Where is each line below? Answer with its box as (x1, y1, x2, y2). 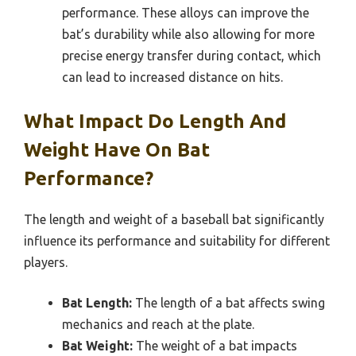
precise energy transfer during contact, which (62, 48, 321, 64)
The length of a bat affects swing (132, 296, 325, 311)
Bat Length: (62, 296, 132, 311)
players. (24, 255, 68, 270)
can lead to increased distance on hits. (62, 70, 283, 85)
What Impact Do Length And (24, 110, 286, 133)
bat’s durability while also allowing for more (62, 27, 315, 42)
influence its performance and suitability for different (24, 234, 330, 249)
